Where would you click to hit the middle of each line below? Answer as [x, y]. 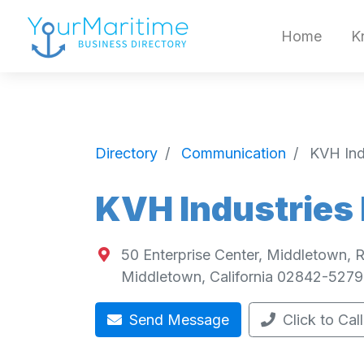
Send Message [177, 320]
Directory [126, 153]
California [241, 277]
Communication [234, 153]
